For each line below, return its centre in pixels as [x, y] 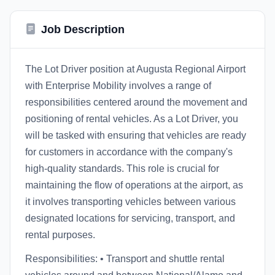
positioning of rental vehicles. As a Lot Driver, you [132, 119]
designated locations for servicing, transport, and [130, 218]
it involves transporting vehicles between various [130, 202]
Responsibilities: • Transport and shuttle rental [125, 259]
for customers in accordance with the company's [129, 152]
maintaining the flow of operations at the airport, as [134, 185]
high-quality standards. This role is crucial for [122, 168]
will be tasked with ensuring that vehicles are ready [136, 135]
